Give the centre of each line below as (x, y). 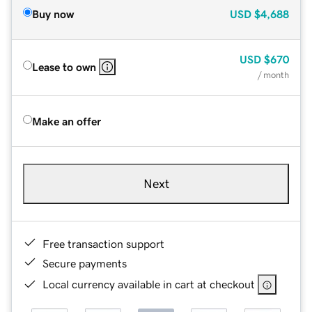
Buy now (53, 14)
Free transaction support (103, 243)
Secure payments (85, 263)
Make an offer (67, 121)
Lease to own (64, 67)
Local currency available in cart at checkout (149, 284)
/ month (273, 75)
